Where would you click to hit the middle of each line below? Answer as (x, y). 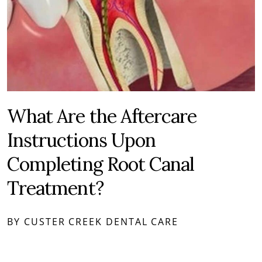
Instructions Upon (81, 140)
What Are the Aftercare (102, 116)
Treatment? (55, 188)
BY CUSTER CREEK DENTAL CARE (93, 222)
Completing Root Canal (101, 164)
